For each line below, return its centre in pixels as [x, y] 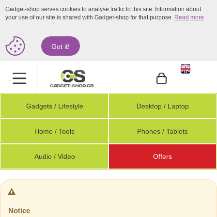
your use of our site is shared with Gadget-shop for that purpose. [90, 17]
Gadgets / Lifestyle [54, 106]
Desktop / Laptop [163, 106]
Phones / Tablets [163, 131]
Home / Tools [54, 131]
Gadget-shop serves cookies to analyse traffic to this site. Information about [103, 9]
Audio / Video [54, 156]
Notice [19, 210]
